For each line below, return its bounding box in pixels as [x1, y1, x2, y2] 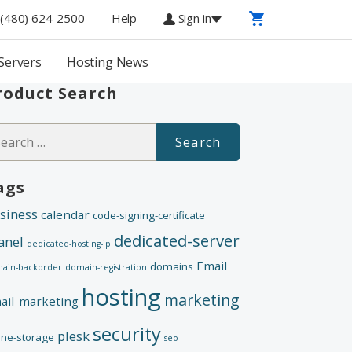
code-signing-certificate [93, 207, 206, 222]
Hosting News [66, 53, 149, 71]
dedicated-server [114, 229, 240, 251]
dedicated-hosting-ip [27, 237, 112, 249]
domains [150, 258, 194, 273]
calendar [41, 206, 90, 222]
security [93, 321, 162, 346]
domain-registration [65, 261, 148, 273]
